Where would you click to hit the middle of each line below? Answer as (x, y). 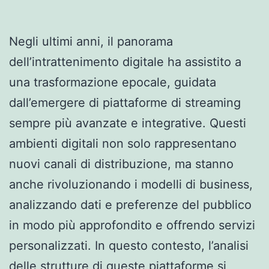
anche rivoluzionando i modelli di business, (131, 184)
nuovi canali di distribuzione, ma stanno (121, 164)
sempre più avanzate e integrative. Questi (128, 123)
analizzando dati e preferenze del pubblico (130, 204)
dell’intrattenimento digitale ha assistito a (125, 62)
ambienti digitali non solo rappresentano (123, 143)
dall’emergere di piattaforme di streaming (125, 102)
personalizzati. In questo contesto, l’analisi (129, 245)
